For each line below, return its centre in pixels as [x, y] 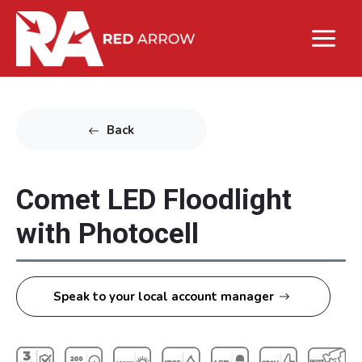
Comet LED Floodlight [154, 200]
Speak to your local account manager [164, 296]
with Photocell [107, 234]
